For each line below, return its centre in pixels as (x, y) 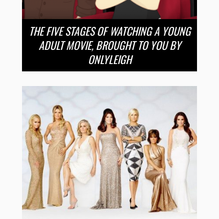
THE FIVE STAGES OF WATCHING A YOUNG (109, 31)
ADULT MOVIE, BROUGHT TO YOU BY (109, 45)
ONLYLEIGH (109, 59)
